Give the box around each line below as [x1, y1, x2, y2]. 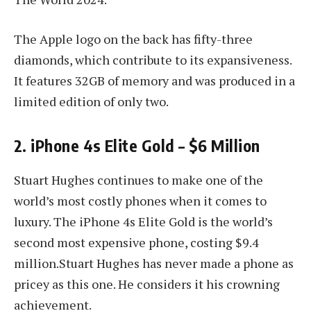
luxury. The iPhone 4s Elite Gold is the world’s [14, 213, 273, 230]
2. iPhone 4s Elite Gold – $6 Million [14, 135, 260, 155]
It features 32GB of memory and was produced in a [14, 72, 295, 90]
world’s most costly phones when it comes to [14, 192, 267, 210]
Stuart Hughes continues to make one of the [14, 171, 263, 189]
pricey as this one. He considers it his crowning [14, 276, 280, 293]
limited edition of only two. [14, 93, 169, 110]
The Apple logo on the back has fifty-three [14, 31, 253, 48]
